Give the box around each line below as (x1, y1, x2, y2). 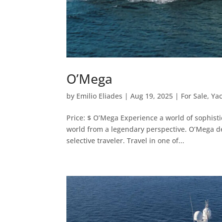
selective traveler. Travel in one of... (66, 135, 185, 145)
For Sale (181, 91, 208, 101)
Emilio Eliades (76, 91, 123, 101)
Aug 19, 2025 (130, 91, 173, 101)
